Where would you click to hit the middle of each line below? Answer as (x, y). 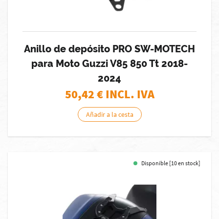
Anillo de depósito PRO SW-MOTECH (109, 49)
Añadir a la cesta (109, 114)
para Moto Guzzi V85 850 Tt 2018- (109, 64)
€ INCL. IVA (125, 94)
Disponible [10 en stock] (171, 163)
